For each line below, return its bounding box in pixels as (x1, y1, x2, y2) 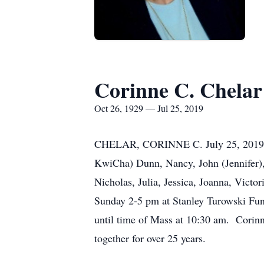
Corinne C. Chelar (94, 74, 262, 105)
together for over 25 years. (94, 231, 209, 245)
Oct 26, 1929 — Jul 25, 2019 (94, 102, 203, 114)
